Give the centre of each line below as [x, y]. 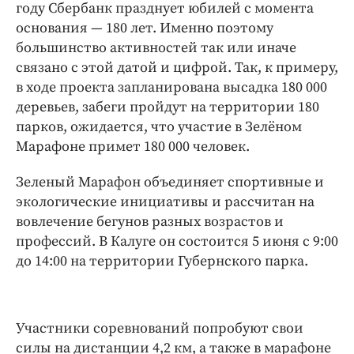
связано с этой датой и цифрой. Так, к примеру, [177, 68]
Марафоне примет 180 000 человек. [133, 147]
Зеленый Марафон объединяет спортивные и [170, 183]
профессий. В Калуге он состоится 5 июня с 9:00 [177, 242]
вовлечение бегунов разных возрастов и [150, 222]
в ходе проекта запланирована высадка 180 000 [171, 88]
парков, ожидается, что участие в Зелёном [159, 127]
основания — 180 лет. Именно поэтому [145, 28]
